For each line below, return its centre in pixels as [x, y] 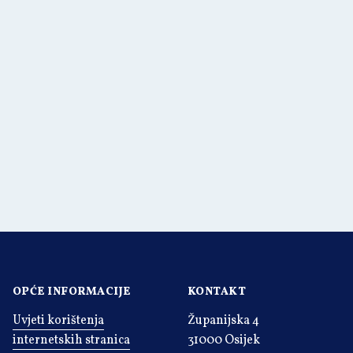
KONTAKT [217, 292]
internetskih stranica [71, 340]
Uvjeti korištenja [58, 320]
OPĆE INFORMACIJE [71, 292]
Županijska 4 [223, 320]
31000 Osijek [223, 340]
